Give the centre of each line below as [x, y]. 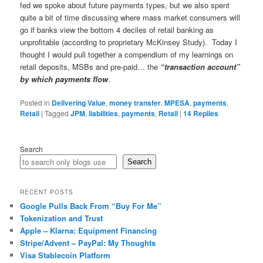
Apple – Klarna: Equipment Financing [89, 231]
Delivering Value [79, 102]
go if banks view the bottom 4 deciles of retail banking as [117, 29]
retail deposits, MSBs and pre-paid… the [90, 66]
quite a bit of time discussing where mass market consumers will [130, 17]
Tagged [57, 113]
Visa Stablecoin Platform [65, 255]
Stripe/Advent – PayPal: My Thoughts [88, 243]
